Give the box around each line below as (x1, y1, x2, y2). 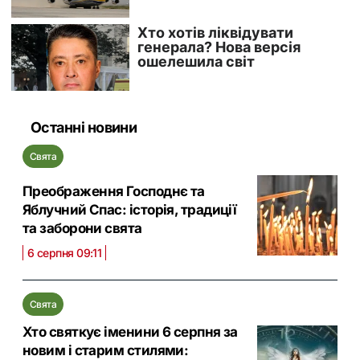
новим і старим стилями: (22, 342, 189, 358)
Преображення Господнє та (22, 183, 205, 199)
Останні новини (31, 119, 137, 136)
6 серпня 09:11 (27, 246, 102, 260)
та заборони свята (22, 220, 142, 236)
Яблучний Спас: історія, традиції (22, 202, 237, 218)
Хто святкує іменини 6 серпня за (22, 324, 238, 340)
